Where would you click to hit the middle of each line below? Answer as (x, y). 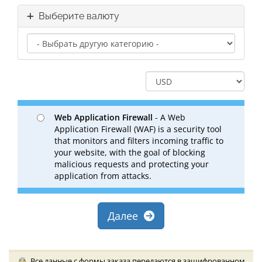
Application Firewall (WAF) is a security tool (138, 129)
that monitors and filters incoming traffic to (139, 141)
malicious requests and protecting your (132, 164)
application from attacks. (103, 176)
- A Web (169, 117)
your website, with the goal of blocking (130, 152)
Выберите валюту (77, 16)
